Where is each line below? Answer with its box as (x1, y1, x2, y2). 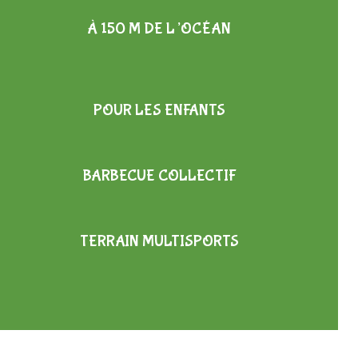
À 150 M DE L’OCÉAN (87, 18, 231, 38)
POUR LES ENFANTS (93, 100, 225, 119)
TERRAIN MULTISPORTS (79, 231, 239, 250)
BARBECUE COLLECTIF (82, 165, 237, 185)
